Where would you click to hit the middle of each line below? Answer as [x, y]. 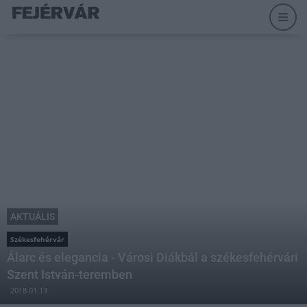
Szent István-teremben [70, 274]
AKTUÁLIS [33, 217]
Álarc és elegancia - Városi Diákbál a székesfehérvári [152, 257]
